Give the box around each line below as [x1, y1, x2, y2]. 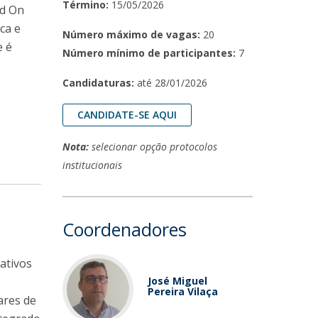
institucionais [62, 158, 123, 172]
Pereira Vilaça [148, 285, 219, 298]
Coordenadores [62, 217, 187, 241]
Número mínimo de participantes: [62, 46, 239, 60]
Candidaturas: [62, 76, 135, 89]
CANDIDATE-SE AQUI [77, 108, 177, 121]
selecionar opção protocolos [89, 140, 218, 153]
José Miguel [148, 274, 208, 287]
